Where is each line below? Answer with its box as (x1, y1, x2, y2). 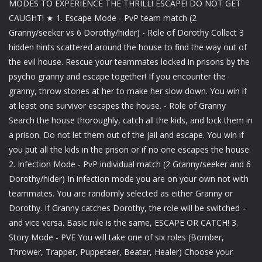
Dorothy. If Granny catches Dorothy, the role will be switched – (9, 202, 247, 213)
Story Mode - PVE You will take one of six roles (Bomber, (9, 231, 224, 243)
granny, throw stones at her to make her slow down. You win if (9, 85, 247, 96)
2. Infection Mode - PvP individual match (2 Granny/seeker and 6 (9, 158, 251, 170)
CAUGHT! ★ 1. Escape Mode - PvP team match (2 (9, 12, 196, 23)
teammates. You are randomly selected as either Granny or (9, 187, 233, 199)
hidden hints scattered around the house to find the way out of (9, 41, 247, 53)
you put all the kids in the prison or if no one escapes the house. (9, 143, 251, 155)
